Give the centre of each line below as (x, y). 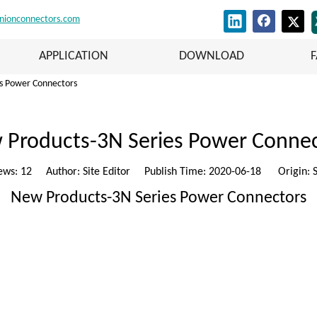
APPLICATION (74, 56)
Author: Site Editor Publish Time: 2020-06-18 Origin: (172, 172)
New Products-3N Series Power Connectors (158, 198)
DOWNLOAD (212, 56)
